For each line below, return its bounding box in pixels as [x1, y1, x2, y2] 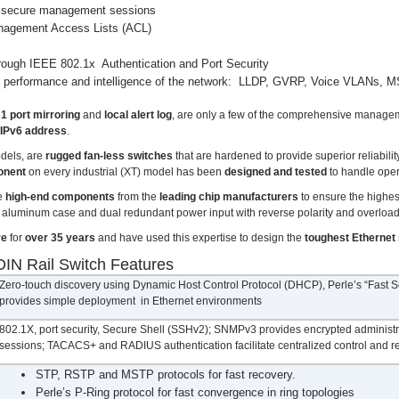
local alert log [104, 109, 172, 121]
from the [115, 191, 159, 203]
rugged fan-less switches [45, 150, 173, 162]
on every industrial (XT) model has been [26, 166, 224, 178]
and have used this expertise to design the [95, 232, 305, 244]
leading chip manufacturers [159, 191, 298, 203]
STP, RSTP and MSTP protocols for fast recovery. [36, 368, 296, 381]
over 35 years [25, 232, 95, 244]
